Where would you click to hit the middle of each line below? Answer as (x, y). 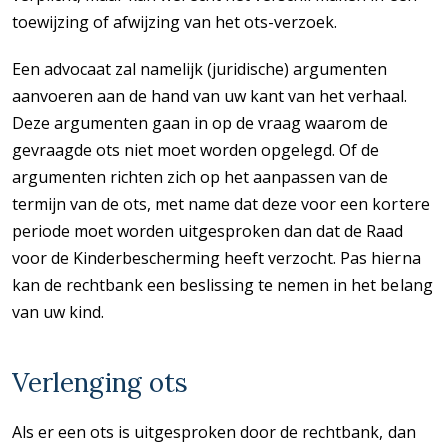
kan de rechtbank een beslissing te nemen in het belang (222, 284)
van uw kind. (58, 311)
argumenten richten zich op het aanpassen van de (200, 176)
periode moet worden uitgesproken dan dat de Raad (208, 230)
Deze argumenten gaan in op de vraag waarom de (200, 122)
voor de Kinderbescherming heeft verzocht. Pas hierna (216, 257)
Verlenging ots (100, 382)
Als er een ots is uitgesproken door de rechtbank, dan (214, 431)
